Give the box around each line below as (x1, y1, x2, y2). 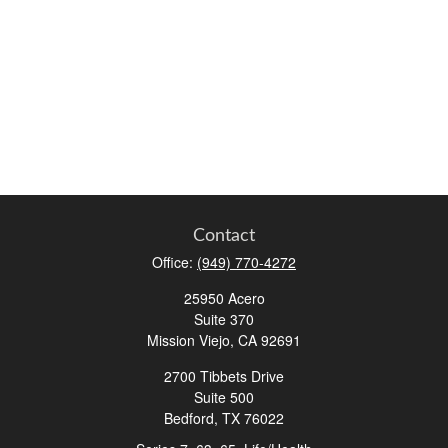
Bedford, (164, 408, 218, 428)
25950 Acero (183, 288, 265, 308)
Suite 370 (194, 309, 254, 329)
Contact (193, 227, 255, 245)
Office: (152, 252, 197, 272)
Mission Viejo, (147, 330, 238, 350)
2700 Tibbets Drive (164, 366, 284, 386)
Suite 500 (194, 387, 254, 407)
